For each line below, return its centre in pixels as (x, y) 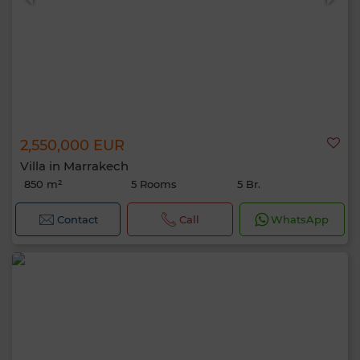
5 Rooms (153, 184)
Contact (77, 219)
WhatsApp (300, 219)
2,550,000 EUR (72, 145)
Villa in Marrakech (74, 166)
